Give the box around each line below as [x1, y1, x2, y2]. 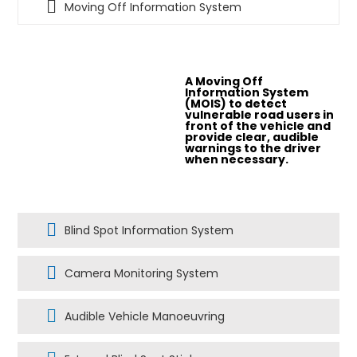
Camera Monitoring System [65, 265, 219, 281]
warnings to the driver [185, 139, 322, 156]
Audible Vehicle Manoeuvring [65, 308, 226, 324]
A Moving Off [185, 73, 264, 89]
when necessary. [185, 151, 289, 167]
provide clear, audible [185, 128, 320, 145]
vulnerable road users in [185, 106, 335, 123]
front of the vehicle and [185, 117, 331, 134]
